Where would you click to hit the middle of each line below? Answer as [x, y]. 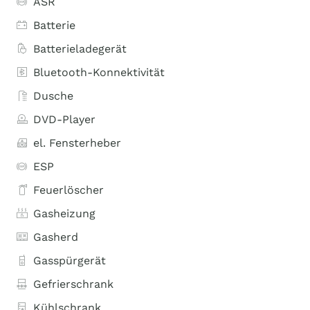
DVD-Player [64, 119]
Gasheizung [64, 213]
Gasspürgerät [70, 261]
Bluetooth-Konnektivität [99, 72]
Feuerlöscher [69, 190]
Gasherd [56, 237]
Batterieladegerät [80, 49]
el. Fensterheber [77, 143]
